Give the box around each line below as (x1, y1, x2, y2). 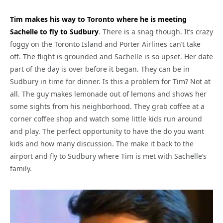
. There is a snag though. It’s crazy (99, 27, 213, 37)
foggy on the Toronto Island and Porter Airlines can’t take (10, 39, 201, 49)
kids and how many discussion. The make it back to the (10, 139, 194, 149)
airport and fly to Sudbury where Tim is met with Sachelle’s (10, 151, 207, 161)
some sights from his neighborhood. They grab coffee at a (10, 102, 205, 111)
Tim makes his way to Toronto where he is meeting (10, 14, 187, 24)
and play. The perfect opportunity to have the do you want (10, 126, 204, 136)
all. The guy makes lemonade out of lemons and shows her (10, 89, 207, 99)
